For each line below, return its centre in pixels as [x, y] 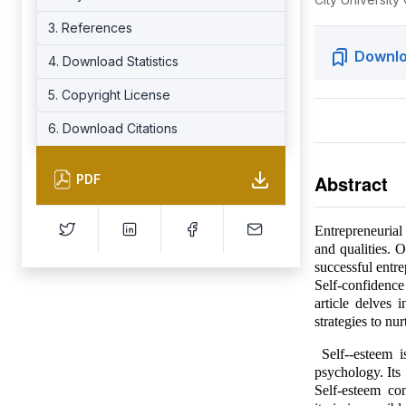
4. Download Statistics [113, 61]
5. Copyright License [109, 95]
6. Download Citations [113, 128]
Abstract [351, 184]
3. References [90, 28]
